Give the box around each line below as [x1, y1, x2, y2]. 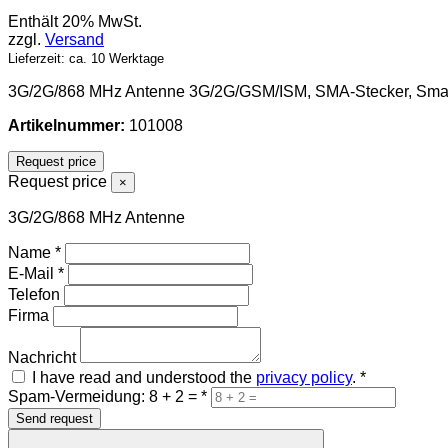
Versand [45, 30, 104, 48]
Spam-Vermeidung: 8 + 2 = [8, 387, 201, 405]
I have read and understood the [32, 368, 256, 386]
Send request [16, 410, 93, 426]
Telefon [8, 285, 60, 303]
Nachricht [8, 348, 76, 366]
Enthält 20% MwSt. [8, 12, 142, 30]
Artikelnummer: [8, 116, 125, 134]
